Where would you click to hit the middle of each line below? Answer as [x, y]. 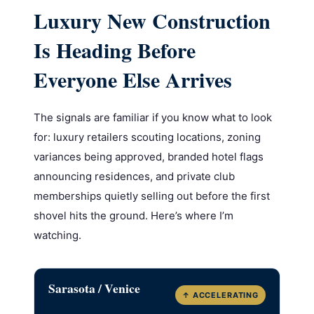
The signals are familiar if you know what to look [152, 118]
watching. [57, 235]
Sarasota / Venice [94, 288]
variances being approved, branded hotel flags [148, 157]
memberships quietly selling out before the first [151, 196]
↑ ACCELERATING [220, 295]
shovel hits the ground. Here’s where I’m [133, 216]
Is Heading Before [114, 50]
